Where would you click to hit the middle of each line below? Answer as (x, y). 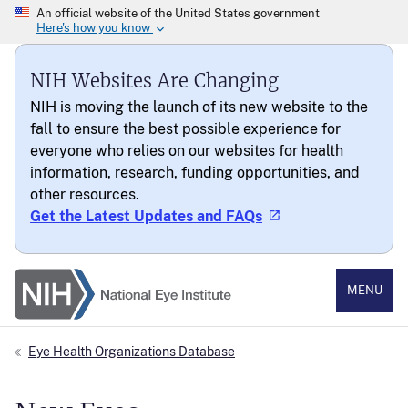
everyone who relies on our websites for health (187, 151)
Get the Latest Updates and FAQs (146, 216)
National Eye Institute (76, 273)
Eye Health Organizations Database (132, 351)
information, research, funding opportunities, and (195, 173)
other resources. (85, 194)
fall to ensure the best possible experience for (185, 129)
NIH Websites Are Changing (154, 81)
